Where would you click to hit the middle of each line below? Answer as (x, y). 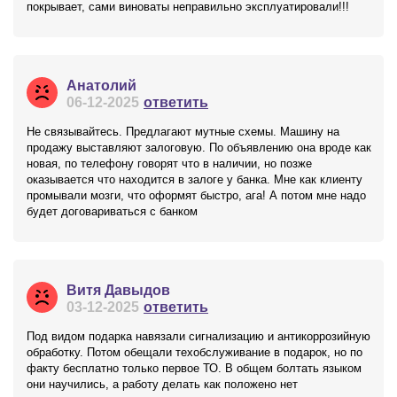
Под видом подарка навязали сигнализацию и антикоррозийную (198, 336)
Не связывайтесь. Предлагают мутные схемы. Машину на (183, 132)
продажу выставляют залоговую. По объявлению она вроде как (199, 148)
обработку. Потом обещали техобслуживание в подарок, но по (195, 352)
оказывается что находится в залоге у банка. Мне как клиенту (195, 179)
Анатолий (101, 86)
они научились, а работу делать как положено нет (162, 384)
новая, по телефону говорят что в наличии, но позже (169, 163)
